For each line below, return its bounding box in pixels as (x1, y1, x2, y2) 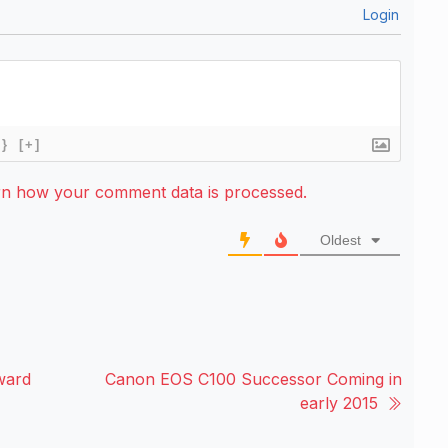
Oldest (320, 231, 361, 248)
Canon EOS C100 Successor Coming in (105, 368, 402, 389)
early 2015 (300, 392, 378, 413)
